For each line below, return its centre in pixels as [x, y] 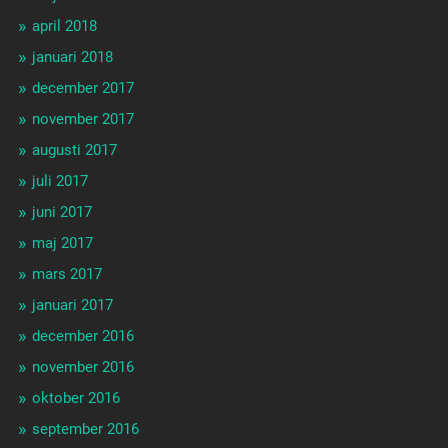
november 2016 [82, 367]
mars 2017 [66, 274]
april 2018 [64, 26]
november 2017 [82, 119]
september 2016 [85, 429]
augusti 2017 [74, 150]
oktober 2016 [75, 398]
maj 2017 [62, 243]
